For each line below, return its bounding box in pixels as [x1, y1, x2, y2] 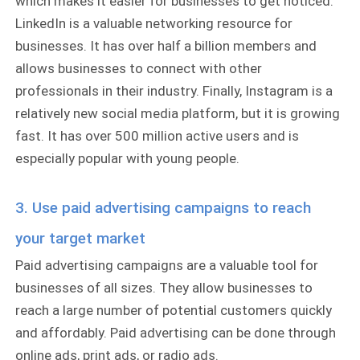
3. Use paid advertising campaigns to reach [15, 198, 312, 218]
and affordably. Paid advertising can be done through [15, 325, 337, 342]
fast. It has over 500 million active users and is [15, 127, 300, 144]
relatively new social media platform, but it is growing [15, 104, 341, 121]
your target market [15, 229, 146, 248]
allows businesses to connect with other [15, 59, 263, 76]
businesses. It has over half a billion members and [15, 37, 317, 54]
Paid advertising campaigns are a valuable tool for [15, 257, 319, 274]
